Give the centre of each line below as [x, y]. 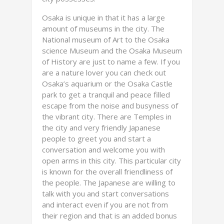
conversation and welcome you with [103, 149]
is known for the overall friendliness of [107, 171]
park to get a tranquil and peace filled [106, 94]
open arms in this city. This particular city [111, 160]
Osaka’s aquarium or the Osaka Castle [107, 83]
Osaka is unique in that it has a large [103, 17]
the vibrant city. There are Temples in [107, 116]
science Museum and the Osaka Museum [112, 50]
